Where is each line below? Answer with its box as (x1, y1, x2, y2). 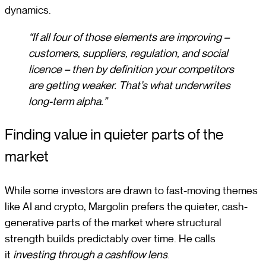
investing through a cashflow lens (13, 248, 167, 262)
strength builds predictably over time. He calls (5, 232, 216, 246)
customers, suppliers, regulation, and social (28, 46, 228, 60)
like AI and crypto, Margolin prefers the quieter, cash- (5, 199, 248, 214)
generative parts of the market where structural (5, 216, 221, 230)
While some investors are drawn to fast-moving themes (5, 183, 258, 198)
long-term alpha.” (28, 94, 107, 108)
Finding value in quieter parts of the (5, 125, 223, 144)
